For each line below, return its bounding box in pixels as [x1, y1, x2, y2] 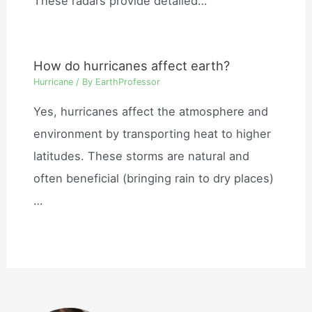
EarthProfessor [95, 77, 161, 88]
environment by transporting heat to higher [33, 126, 272, 141]
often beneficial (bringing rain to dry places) [33, 171, 274, 185]
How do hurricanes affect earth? [33, 57, 231, 73]
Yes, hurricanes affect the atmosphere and [33, 104, 269, 118]
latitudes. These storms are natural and [33, 148, 250, 163]
